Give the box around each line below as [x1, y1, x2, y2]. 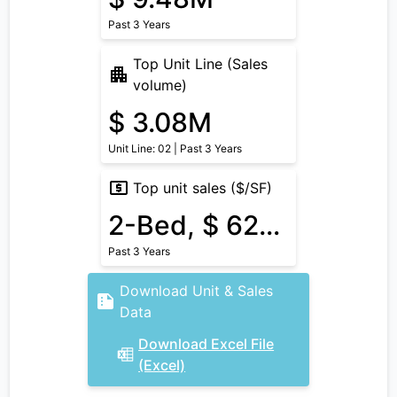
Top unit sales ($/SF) [133, 179, 272, 197]
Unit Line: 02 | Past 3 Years [108, 142, 242, 155]
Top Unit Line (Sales [133, 55, 268, 73]
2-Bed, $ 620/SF [259, 209, 280, 241]
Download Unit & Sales [120, 282, 273, 300]
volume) [133, 76, 187, 94]
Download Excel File [138, 335, 275, 353]
